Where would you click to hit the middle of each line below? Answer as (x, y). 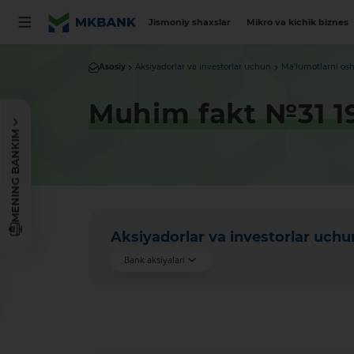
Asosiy (112, 67)
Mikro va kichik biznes (297, 22)
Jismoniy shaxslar (190, 22)
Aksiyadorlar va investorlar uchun (203, 67)
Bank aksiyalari (154, 260)
